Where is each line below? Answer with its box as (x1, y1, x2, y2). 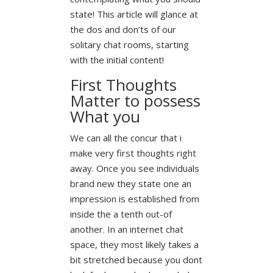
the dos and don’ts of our (69, 23, 176, 35)
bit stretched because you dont (69, 253, 202, 266)
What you (69, 105, 140, 127)
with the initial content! (69, 53, 164, 66)
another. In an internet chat (69, 222, 183, 235)
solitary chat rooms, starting (69, 38, 189, 51)
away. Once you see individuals (69, 161, 199, 174)
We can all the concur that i (69, 131, 182, 144)
